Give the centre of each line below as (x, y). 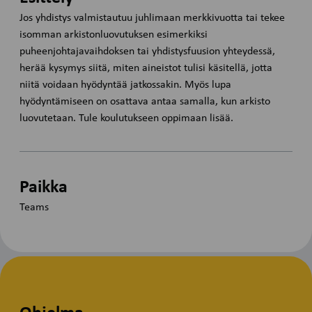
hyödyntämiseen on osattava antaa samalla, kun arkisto (145, 101)
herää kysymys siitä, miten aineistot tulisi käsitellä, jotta (146, 68)
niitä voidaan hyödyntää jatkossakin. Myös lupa (126, 85)
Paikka (44, 188)
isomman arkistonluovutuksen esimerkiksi (114, 34)
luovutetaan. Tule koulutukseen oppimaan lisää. (127, 118)
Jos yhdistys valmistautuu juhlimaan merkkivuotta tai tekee (153, 18)
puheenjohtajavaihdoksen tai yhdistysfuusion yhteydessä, (148, 51)
